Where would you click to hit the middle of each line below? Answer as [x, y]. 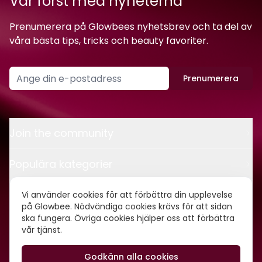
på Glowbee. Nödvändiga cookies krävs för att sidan [127, 206]
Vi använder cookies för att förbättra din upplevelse [127, 195]
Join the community [61, 133]
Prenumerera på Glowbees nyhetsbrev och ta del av [131, 27]
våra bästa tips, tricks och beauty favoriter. [109, 41]
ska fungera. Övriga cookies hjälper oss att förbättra [128, 218]
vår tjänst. [42, 230]
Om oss [30, 226]
